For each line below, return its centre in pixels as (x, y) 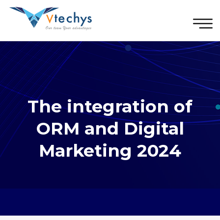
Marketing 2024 (110, 151)
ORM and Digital (110, 128)
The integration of (110, 106)
